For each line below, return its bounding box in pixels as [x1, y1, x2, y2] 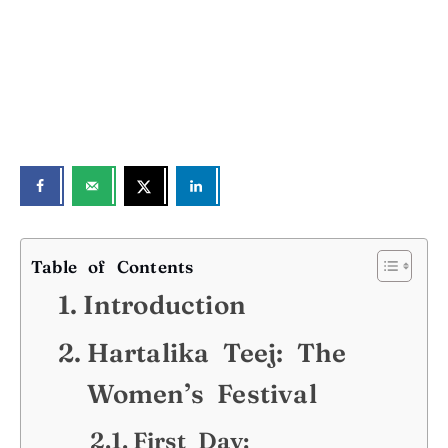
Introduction [82, 289, 246, 322]
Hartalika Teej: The [86, 337, 347, 370]
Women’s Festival [86, 378, 317, 411]
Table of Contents [31, 255, 194, 277]
